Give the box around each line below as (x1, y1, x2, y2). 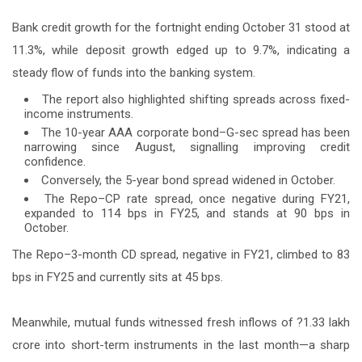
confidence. (24, 154, 86, 169)
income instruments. (24, 106, 133, 121)
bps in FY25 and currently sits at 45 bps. (12, 269, 223, 284)
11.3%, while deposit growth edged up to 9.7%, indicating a (12, 42, 350, 57)
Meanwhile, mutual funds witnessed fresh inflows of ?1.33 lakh (12, 314, 350, 330)
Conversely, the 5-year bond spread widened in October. (41, 172, 335, 187)
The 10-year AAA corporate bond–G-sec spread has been (41, 124, 350, 140)
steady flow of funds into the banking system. (12, 65, 255, 80)
